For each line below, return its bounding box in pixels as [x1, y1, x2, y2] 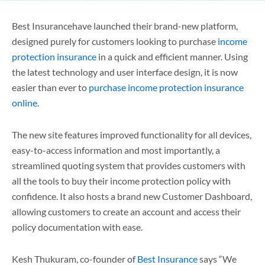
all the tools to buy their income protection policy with [12, 175, 231, 186]
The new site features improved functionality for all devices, [12, 129, 251, 140]
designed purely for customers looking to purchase [12, 35, 218, 47]
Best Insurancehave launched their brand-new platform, [12, 20, 238, 31]
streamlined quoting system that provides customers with [12, 160, 245, 171]
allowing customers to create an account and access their [12, 206, 241, 217]
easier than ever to [12, 82, 89, 93]
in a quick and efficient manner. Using [96, 51, 248, 62]
